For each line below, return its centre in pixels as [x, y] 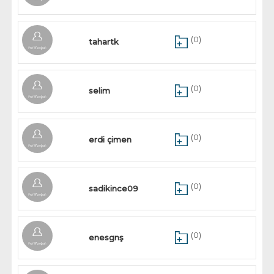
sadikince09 [114, 188]
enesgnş [106, 237]
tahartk [104, 42]
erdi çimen [110, 139]
